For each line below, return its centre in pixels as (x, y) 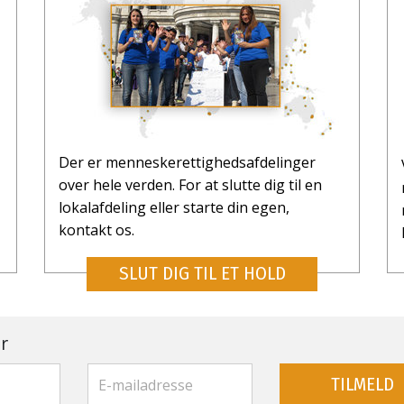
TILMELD (363, 385)
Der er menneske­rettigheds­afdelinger (187, 162)
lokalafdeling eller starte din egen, (174, 207)
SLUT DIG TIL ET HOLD (202, 274)
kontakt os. (96, 230)
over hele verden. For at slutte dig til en (190, 184)
